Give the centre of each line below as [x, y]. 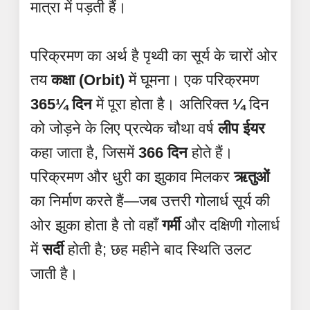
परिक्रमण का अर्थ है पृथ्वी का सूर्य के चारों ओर [154, 55]
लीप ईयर [241, 128]
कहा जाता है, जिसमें [84, 152]
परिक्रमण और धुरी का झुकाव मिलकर [132, 176]
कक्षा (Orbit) [88, 80]
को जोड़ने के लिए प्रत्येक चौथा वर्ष [124, 128]
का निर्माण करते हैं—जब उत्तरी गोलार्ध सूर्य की [150, 201]
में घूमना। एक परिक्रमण [192, 80]
